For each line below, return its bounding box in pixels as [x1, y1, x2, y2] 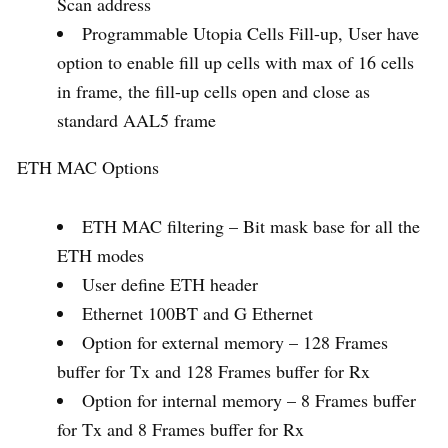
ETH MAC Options [17, 155, 159, 180]
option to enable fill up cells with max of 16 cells [57, 50, 414, 75]
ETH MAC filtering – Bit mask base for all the [82, 214, 420, 239]
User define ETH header [82, 272, 258, 297]
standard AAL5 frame [57, 108, 216, 133]
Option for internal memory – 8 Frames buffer [82, 388, 416, 413]
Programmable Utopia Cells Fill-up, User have [82, 21, 419, 46]
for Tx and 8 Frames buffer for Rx [57, 417, 304, 442]
